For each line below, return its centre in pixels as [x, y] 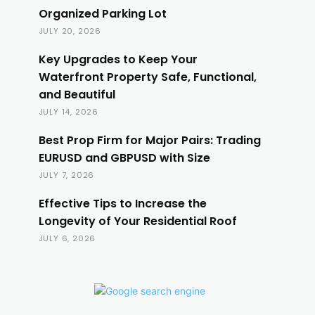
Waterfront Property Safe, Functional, [147, 77]
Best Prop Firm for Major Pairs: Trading [149, 140]
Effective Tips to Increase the [122, 204]
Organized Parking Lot [102, 14]
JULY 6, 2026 [67, 238]
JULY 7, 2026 [66, 175]
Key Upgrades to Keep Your [118, 59]
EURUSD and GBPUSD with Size [124, 158]
